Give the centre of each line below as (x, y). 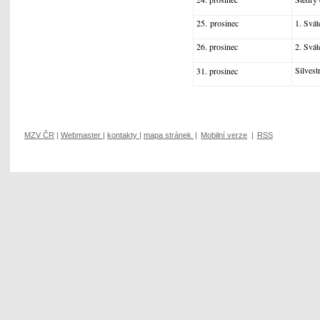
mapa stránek (167, 135)
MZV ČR (39, 135)
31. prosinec (217, 71)
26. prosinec (217, 47)
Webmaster (81, 135)
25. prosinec (217, 23)
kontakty (122, 135)
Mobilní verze (224, 135)
